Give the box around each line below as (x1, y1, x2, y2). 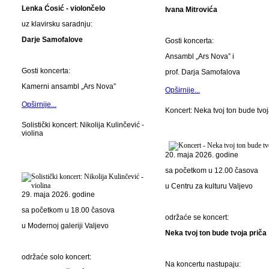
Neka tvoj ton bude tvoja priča (165, 229, 267, 237)
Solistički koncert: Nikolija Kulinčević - (22, 121, 144, 129)
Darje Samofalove (22, 35, 83, 44)
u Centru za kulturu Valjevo (165, 182, 253, 190)
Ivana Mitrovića (165, 5, 217, 14)
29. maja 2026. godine (22, 190, 95, 199)
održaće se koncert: (165, 213, 229, 222)
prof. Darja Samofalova (165, 68, 246, 76)
